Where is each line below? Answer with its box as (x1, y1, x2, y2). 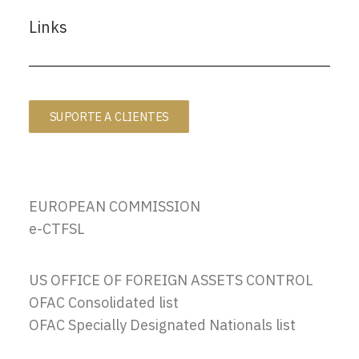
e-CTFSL (29, 220, 84, 238)
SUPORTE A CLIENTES (49, 109, 169, 124)
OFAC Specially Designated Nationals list (29, 316, 296, 334)
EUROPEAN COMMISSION (29, 197, 200, 216)
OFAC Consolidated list (29, 293, 179, 312)
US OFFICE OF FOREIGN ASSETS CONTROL (29, 271, 313, 289)
